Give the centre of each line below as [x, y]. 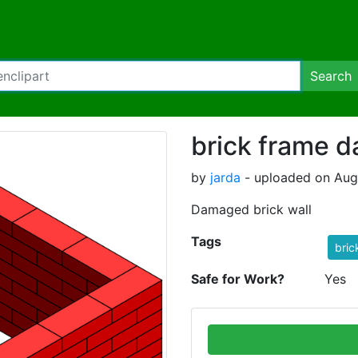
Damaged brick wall [251, 209]
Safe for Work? [238, 279]
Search [331, 76]
